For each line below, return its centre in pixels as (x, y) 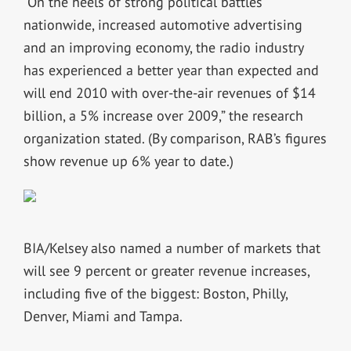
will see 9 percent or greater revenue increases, (166, 270)
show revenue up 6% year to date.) (128, 161)
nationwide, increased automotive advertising (163, 24)
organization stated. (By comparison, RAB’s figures (175, 138)
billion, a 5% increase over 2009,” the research (163, 115)
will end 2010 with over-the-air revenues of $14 (169, 92)
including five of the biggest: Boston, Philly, (155, 293)
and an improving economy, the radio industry (163, 47)
